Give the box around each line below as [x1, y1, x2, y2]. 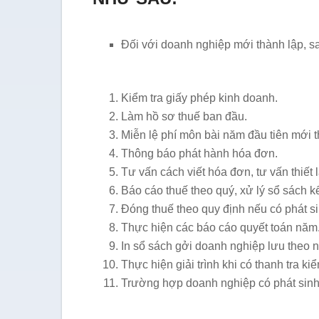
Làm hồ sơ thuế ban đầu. [121, 110, 248, 123]
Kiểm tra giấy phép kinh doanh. [121, 92, 278, 105]
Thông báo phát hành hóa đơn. [121, 147, 278, 160]
